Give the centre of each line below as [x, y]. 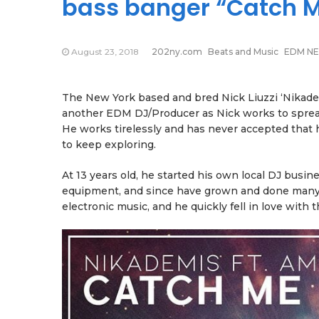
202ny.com [177, 52]
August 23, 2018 [105, 52]
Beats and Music [243, 52]
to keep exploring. [109, 145]
